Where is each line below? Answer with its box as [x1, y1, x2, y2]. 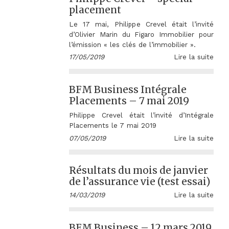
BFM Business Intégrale [69, 83, 187, 96]
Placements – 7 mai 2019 [69, 95, 189, 107]
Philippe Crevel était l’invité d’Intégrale [69, 110, 214, 119]
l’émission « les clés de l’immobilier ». [69, 40, 196, 49]
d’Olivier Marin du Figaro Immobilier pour [69, 30, 214, 38]
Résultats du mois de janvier [69, 164, 208, 177]
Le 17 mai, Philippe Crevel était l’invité [69, 19, 214, 28]
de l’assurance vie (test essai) [69, 175, 210, 188]
